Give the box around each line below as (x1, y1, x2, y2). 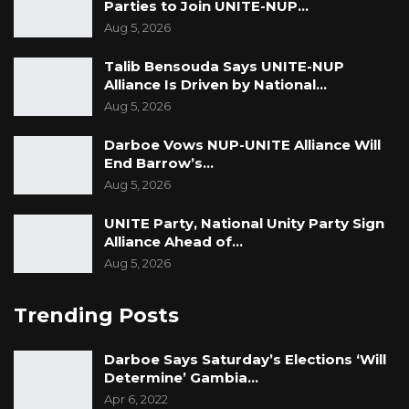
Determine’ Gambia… (104, 369, 258, 387)
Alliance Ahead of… (104, 233, 243, 251)
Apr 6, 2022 (104, 392, 168, 407)
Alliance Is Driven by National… (104, 76, 327, 94)
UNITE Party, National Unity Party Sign (104, 215, 384, 233)
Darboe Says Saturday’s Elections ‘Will (104, 351, 386, 369)
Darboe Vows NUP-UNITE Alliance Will (104, 136, 381, 154)
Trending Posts (14, 302, 179, 328)
